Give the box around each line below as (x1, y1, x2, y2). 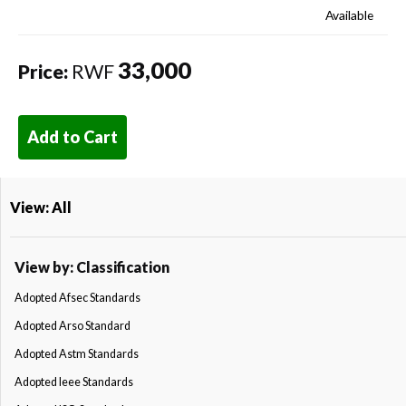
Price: (18, 60, 68, 82)
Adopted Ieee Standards (14, 374, 133, 389)
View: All (10, 198, 72, 216)
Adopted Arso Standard (14, 318, 130, 333)
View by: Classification (14, 257, 169, 275)
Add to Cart (27, 126, 118, 147)
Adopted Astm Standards (14, 346, 139, 361)
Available (325, 6, 373, 23)
